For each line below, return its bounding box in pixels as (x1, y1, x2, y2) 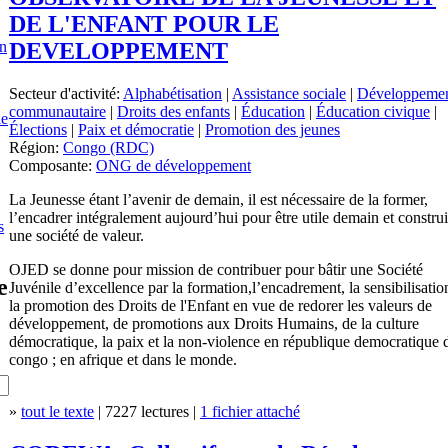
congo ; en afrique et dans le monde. (9, 350, 237, 368)
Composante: (9, 156, 96, 174)
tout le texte (21, 402, 94, 420)
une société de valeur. (9, 226, 144, 244)
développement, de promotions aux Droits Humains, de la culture (9, 314, 419, 332)
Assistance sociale (232, 84, 346, 102)
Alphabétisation (123, 84, 222, 102)
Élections (9, 120, 67, 138)
